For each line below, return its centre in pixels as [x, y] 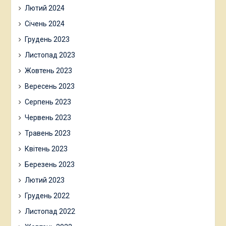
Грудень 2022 [47, 196]
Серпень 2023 [48, 102]
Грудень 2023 [47, 39]
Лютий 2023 [44, 180]
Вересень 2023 [49, 86]
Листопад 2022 [50, 211]
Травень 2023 [47, 133]
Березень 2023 [49, 164]
